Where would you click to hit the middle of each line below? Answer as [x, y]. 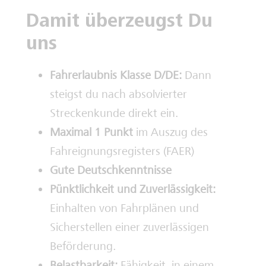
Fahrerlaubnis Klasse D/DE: [116, 75]
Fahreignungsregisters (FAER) [123, 151]
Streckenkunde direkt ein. [114, 113]
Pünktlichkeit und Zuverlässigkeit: [133, 189]
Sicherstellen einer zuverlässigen [129, 227]
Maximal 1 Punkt [91, 132]
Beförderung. [83, 246]
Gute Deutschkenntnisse [111, 170]
